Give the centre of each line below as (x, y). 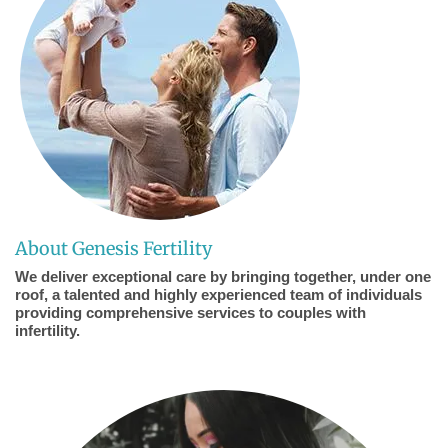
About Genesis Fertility (113, 249)
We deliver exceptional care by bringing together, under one (223, 277)
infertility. (47, 331)
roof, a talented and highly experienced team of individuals (218, 295)
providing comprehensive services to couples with (190, 313)
